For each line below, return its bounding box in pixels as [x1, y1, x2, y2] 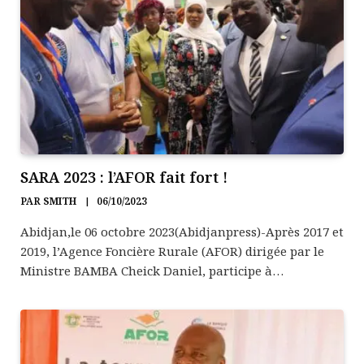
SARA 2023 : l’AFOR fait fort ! [20, 167, 227, 187]
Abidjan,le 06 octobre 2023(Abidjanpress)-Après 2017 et [20, 223, 344, 240]
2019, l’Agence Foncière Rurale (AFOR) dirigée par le [20, 242, 324, 259]
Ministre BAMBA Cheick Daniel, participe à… [20, 262, 284, 279]
